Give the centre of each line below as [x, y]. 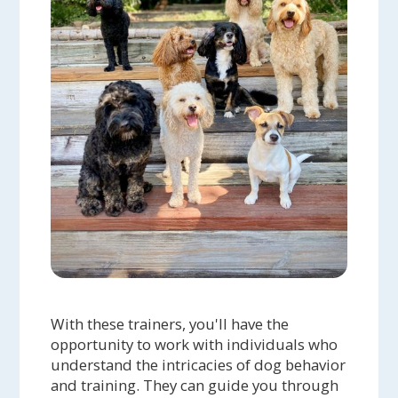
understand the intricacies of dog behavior [199, 365]
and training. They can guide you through [195, 386]
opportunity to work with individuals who [195, 345]
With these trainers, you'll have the [170, 324]
